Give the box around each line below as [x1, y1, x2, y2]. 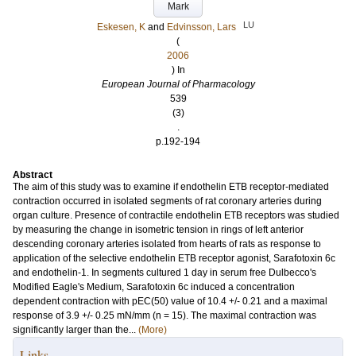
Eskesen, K [97, 21, 145, 33]
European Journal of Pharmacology [101, 79, 255, 90]
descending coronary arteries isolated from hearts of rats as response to [13, 238, 321, 250]
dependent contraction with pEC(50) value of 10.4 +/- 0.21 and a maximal [13, 296, 327, 307]
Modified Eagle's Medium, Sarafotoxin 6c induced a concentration [13, 281, 295, 292]
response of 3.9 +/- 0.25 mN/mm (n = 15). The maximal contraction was [13, 310, 316, 321]
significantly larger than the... [13, 324, 138, 335]
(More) [138, 324, 167, 335]
